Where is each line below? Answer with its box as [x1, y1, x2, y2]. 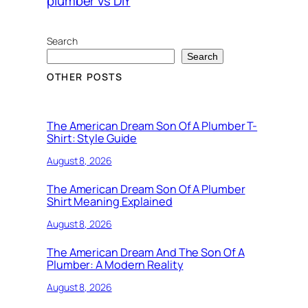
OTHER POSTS [47, 70, 123, 84]
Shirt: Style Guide [47, 131, 137, 146]
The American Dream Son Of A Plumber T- [47, 118, 258, 134]
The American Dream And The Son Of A [47, 245, 245, 261]
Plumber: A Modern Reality [47, 257, 184, 273]
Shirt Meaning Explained [47, 194, 173, 210]
